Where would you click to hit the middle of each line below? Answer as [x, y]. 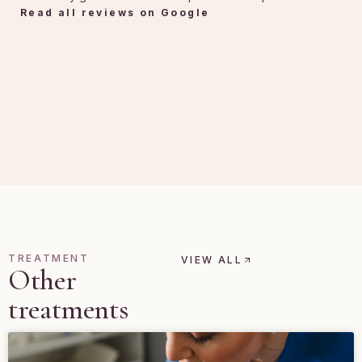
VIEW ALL [212, 259]
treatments [69, 309]
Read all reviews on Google [115, 13]
